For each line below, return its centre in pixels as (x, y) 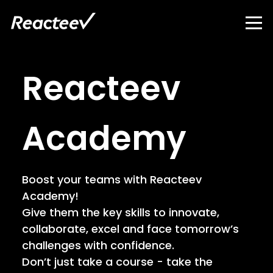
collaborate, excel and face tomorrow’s (130, 229)
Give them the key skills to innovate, (121, 212)
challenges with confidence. (98, 245)
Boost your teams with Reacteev (112, 179)
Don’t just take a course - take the (117, 262)
